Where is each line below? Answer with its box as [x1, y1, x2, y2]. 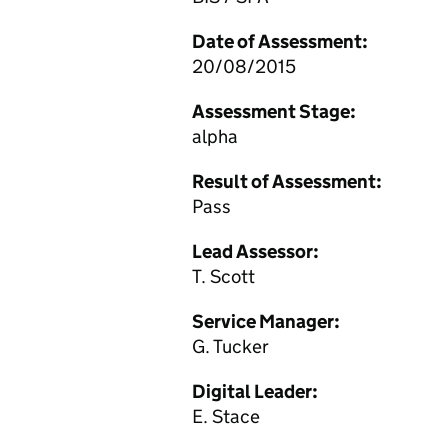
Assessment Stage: [192, 100, 356, 123]
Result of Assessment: [192, 170, 382, 193]
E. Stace [192, 405, 260, 428]
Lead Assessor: [192, 240, 319, 263]
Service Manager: [192, 310, 340, 333]
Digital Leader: [192, 380, 318, 403]
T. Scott [192, 265, 255, 288]
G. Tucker [192, 335, 269, 358]
